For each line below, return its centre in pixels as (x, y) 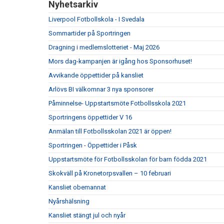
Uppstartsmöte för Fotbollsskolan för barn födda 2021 (128, 159)
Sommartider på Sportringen (89, 33)
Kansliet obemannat (77, 187)
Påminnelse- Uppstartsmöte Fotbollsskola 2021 (117, 103)
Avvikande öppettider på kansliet (96, 75)
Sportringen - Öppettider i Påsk (93, 145)
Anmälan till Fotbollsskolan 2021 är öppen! (110, 131)
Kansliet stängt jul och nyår (87, 215)
